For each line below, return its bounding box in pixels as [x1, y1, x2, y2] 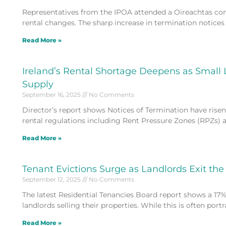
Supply [22, 78, 53, 90]
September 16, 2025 [22, 90, 82, 98]
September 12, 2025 [22, 175, 82, 183]
